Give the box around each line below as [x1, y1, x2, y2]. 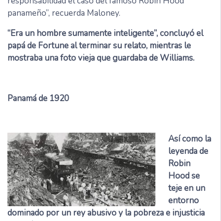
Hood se [168, 170, 200, 182]
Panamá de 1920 [7, 93, 69, 105]
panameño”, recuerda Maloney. [7, 7, 120, 19]
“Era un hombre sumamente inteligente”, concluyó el [7, 28, 203, 39]
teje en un [168, 183, 205, 194]
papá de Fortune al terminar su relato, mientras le [7, 40, 191, 52]
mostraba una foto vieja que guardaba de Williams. [7, 52, 194, 64]
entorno [168, 195, 199, 207]
